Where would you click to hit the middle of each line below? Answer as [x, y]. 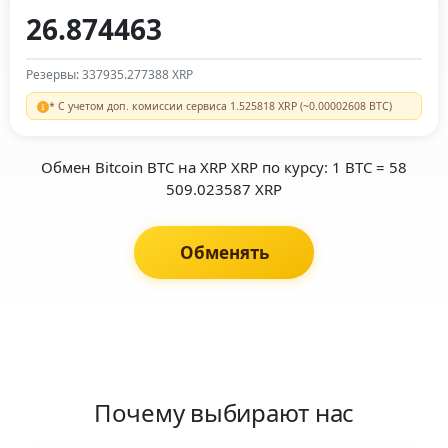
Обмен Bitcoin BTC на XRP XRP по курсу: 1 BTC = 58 [224, 166]
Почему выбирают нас [224, 412]
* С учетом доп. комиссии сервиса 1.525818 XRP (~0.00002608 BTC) [220, 105]
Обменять [224, 252]
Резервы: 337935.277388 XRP [109, 74]
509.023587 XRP [224, 188]
